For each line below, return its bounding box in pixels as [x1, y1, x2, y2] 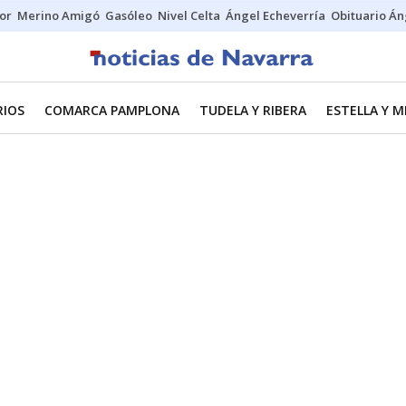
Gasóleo [105, 7, 152, 24]
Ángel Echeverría [226, 7, 325, 24]
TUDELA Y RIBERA [199, 101, 306, 119]
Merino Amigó [17, 7, 100, 24]
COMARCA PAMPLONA [44, 101, 179, 119]
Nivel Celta [158, 7, 220, 24]
